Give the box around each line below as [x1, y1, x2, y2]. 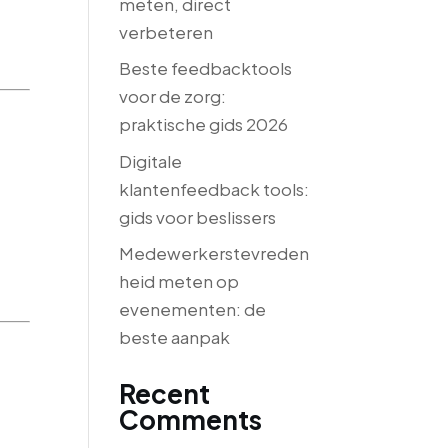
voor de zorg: [119, 85, 227, 107]
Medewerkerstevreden [119, 242, 310, 264]
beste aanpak [119, 326, 231, 348]
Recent [119, 377, 211, 410]
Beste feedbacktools [119, 57, 293, 79]
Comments [119, 403, 263, 436]
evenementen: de [119, 298, 267, 320]
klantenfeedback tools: [119, 177, 310, 200]
